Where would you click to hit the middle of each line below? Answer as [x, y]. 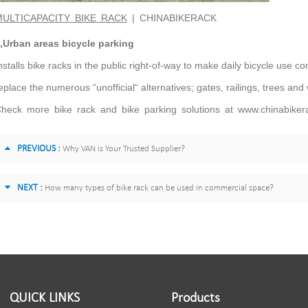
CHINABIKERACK [175, 18]
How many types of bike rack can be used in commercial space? [159, 188]
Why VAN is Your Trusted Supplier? [123, 149]
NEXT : [30, 188]
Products [196, 298]
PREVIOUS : [38, 149]
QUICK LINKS [45, 298]
